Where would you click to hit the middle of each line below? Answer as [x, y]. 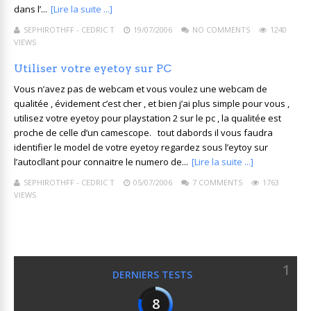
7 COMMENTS [217, 182]
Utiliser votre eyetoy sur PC [93, 68]
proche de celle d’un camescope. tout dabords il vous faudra [143, 133]
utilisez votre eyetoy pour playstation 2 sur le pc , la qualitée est [148, 118]
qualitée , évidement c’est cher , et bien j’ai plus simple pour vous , [152, 103]
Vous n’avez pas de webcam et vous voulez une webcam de [141, 89]
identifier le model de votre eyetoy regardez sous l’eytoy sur [141, 147]
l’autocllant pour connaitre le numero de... [101, 162]
